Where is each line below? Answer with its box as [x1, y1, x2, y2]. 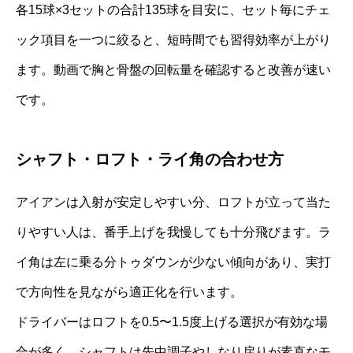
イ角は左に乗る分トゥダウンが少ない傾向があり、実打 [16, 255, 331, 269]
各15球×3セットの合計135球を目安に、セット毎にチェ [16, 2, 330, 17]
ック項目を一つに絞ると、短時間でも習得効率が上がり [16, 32, 331, 46]
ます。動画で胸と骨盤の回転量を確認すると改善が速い [16, 62, 331, 76]
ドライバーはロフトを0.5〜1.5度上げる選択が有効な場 [16, 314, 328, 329]
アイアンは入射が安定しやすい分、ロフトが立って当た [16, 195, 331, 209]
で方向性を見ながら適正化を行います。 [16, 284, 243, 299]
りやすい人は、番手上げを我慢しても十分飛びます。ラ [16, 225, 331, 239]
